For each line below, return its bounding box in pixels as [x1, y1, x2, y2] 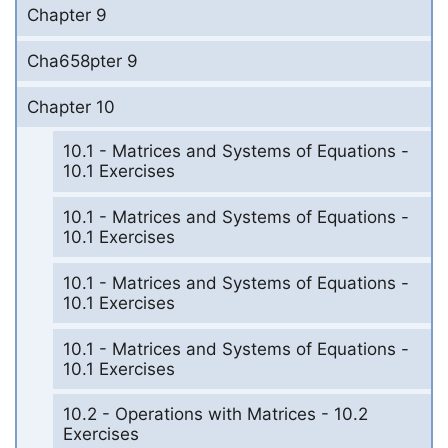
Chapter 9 [27, 5, 107, 26]
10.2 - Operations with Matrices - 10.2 [62, 404, 368, 425]
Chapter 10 [27, 96, 115, 117]
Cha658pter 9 [27, 51, 138, 72]
